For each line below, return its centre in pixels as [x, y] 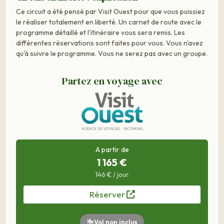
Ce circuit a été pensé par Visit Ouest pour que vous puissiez [110, 11]
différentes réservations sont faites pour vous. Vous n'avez [109, 43]
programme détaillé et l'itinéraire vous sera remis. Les [100, 32]
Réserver [108, 194]
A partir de [112, 150]
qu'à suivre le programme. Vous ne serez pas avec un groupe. [112, 53]
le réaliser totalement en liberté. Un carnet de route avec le [109, 22]
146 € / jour [112, 175]
